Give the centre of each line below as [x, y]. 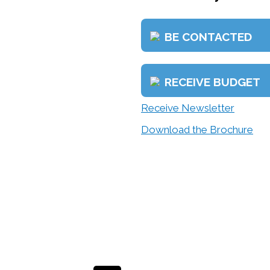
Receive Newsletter [188, 108]
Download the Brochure [197, 130]
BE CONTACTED [208, 36]
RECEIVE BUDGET [212, 82]
